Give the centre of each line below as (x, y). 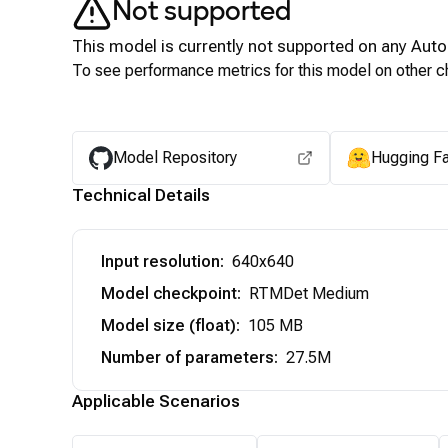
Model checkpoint (169, 293)
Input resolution (160, 261)
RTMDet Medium (309, 293)
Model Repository (175, 157)
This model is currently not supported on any (241, 46)
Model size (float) (168, 325)
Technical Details (141, 195)
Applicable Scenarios (156, 401)
